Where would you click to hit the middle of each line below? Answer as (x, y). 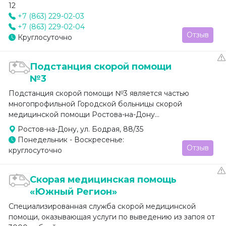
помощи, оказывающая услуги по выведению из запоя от (112, 217)
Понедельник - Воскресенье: (70, 139)
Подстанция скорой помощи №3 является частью (99, 93)
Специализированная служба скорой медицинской (102, 206)
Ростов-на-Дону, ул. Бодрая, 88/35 (79, 129)
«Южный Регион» (74, 191)
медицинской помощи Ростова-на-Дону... (84, 114)
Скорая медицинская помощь (103, 179)
